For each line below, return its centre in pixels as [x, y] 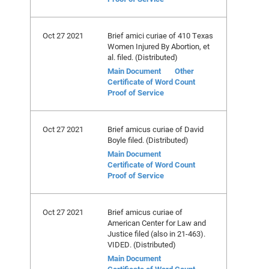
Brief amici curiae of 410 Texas [160, 35]
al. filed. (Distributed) [143, 57]
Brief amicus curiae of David [156, 129]
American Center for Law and [157, 223]
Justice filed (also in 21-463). [156, 234]
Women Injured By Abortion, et [159, 46]
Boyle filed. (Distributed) [148, 140]
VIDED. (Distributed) [142, 244]
